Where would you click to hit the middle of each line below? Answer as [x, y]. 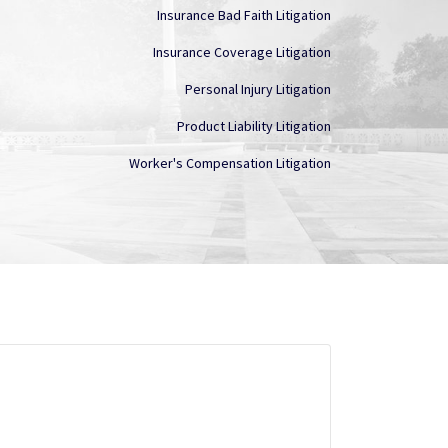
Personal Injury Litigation [258, 89]
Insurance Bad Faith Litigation [244, 15]
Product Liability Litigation [254, 126]
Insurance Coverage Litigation [242, 52]
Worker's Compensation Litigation [230, 163]
